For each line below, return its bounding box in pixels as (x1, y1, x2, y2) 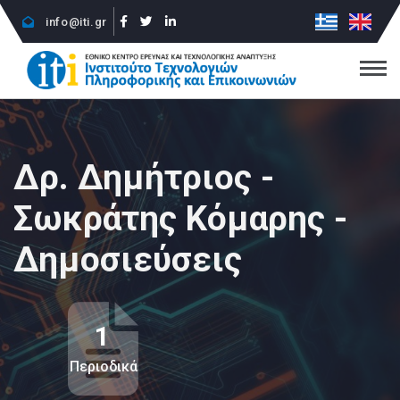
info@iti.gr (42, 14, 107, 29)
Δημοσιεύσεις (13, 238, 242, 280)
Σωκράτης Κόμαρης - (13, 197, 347, 239)
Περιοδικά (69, 358, 137, 376)
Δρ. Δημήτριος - (13, 156, 274, 198)
